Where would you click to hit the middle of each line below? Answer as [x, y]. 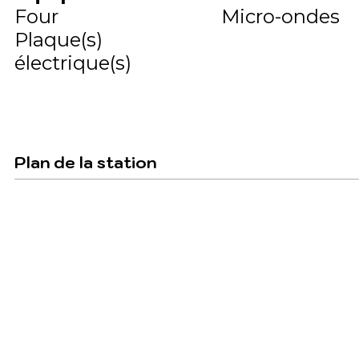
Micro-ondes [280, 16]
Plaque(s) [58, 39]
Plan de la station [85, 162]
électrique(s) [73, 63]
